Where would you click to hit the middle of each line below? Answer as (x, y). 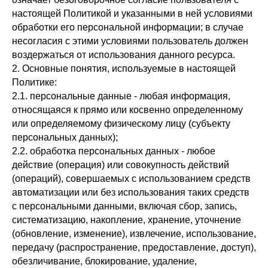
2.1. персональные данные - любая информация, (121, 96)
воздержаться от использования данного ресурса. (124, 55)
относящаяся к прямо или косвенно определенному (127, 110)
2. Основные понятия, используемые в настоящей (124, 68)
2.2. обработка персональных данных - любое (114, 151)
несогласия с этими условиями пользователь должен (130, 41)
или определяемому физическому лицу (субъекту (121, 124)
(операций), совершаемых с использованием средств (131, 179)
